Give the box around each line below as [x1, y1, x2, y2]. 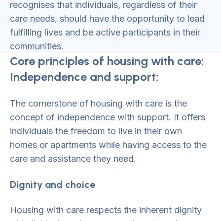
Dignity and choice [10, 179, 95, 190]
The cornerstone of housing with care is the [10, 98, 187, 109]
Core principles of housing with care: [10, 54, 204, 68]
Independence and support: [10, 70, 158, 84]
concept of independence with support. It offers [10, 112, 205, 122]
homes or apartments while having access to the [10, 140, 207, 150]
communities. [10, 41, 64, 51]
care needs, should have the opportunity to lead [10, 13, 205, 24]
